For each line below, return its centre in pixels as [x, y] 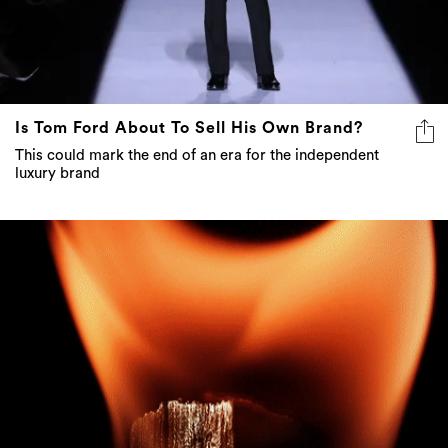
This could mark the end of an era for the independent [197, 156]
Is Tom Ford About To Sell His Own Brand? [189, 128]
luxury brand [57, 174]
